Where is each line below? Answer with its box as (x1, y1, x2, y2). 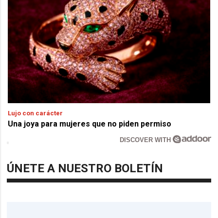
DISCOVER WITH (120, 136, 173, 144)
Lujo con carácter (8, 109, 63, 117)
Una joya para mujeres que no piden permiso (8, 119, 172, 128)
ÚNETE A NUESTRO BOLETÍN (7, 161, 163, 175)
